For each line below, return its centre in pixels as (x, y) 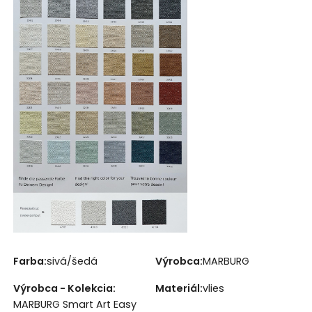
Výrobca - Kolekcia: (64, 288)
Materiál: (179, 288)
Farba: (30, 261)
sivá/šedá (72, 261)
